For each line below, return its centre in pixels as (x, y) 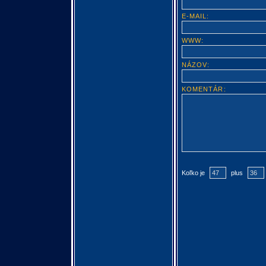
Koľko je (194, 173)
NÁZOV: (196, 65)
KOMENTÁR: (204, 89)
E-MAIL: (196, 16)
